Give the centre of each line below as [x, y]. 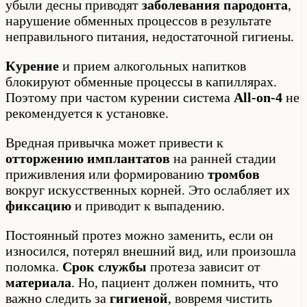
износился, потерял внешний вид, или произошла [151, 250]
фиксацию [38, 205]
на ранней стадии [223, 158]
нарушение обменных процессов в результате [138, 20]
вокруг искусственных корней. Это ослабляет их [148, 189]
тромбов [234, 174]
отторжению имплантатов [88, 158]
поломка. [34, 266]
